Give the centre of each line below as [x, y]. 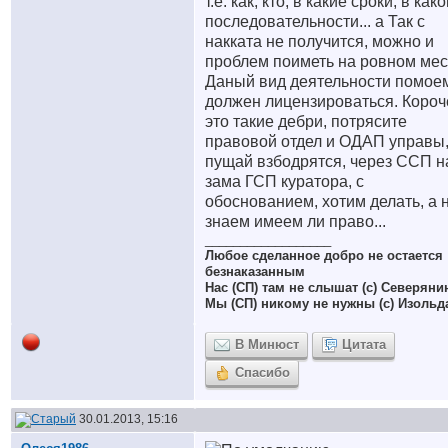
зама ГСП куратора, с [284, 181]
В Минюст [267, 344]
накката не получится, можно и [319, 41]
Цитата [364, 344]
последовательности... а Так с [315, 21]
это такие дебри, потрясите [306, 121]
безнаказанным [255, 271]
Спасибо [262, 372]
